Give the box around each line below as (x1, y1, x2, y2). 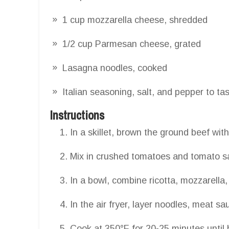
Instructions (50, 106, 104, 123)
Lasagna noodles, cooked (62, 62, 167, 73)
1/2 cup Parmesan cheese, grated (62, 38, 201, 49)
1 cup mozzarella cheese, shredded (62, 14, 208, 25)
